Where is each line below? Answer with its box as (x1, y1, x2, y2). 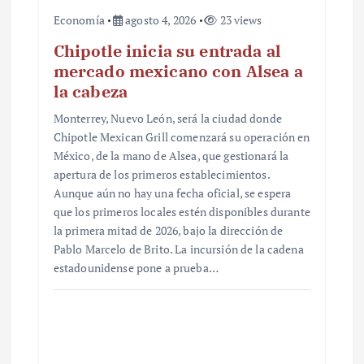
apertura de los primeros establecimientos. (53, 167, 270, 183)
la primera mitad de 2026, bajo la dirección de (53, 223, 284, 239)
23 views (217, 12, 262, 28)
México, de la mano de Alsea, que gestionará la (53, 148, 289, 164)
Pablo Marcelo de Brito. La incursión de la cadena (53, 241, 304, 258)
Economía (53, 12, 105, 28)
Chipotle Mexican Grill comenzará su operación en (53, 129, 310, 145)
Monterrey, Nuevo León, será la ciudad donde (53, 110, 282, 127)
